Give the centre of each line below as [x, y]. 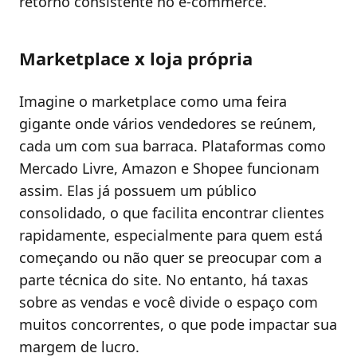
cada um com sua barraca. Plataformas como [173, 145]
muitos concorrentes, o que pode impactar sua [178, 324]
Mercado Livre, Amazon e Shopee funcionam [169, 168]
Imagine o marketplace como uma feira [153, 101]
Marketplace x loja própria [136, 58]
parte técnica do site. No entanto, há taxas [164, 279]
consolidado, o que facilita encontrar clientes [172, 212]
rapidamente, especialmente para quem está [171, 235]
